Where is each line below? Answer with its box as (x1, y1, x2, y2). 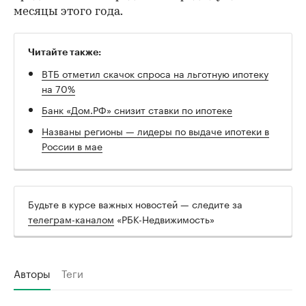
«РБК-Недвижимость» (114, 210, 214, 226)
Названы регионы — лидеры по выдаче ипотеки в (42, 122, 269, 138)
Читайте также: (28, 46, 101, 57)
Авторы (14, 264, 51, 281)
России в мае (42, 137, 102, 153)
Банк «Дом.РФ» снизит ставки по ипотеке (42, 101, 232, 117)
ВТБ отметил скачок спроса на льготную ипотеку (42, 65, 268, 81)
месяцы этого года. (14, 5, 123, 18)
